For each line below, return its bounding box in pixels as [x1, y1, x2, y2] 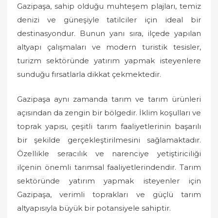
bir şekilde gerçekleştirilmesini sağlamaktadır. [17, 135, 201, 145]
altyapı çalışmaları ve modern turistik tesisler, [17, 42, 201, 52]
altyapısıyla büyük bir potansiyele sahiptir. [17, 203, 171, 213]
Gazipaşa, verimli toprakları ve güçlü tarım [17, 189, 201, 199]
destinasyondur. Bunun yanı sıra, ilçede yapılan [17, 29, 201, 38]
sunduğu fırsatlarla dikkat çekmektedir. [17, 70, 161, 79]
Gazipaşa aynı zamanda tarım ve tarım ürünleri [17, 94, 201, 104]
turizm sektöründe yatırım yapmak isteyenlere [17, 56, 201, 66]
